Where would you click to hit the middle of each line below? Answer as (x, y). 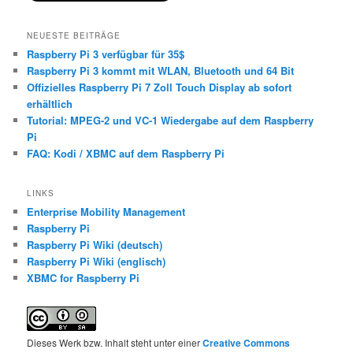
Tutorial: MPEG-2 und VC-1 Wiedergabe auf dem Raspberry (171, 121)
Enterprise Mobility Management (106, 211)
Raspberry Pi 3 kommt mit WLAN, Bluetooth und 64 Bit (161, 71)
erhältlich (50, 104)
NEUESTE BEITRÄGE (74, 36)
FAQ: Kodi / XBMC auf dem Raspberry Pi (126, 154)
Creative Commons (247, 343)
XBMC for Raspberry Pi (84, 277)
